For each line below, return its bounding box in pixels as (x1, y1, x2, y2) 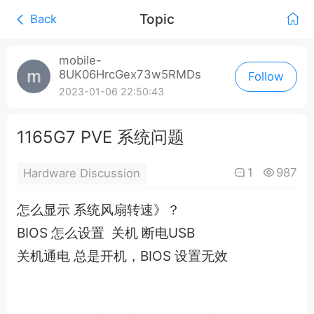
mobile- (58, 53, 102, 68)
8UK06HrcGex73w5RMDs (58, 67, 201, 82)
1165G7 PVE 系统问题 (16, 126, 184, 147)
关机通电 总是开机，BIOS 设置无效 (16, 247, 228, 265)
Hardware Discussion (23, 165, 141, 180)
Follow (248, 69, 285, 84)
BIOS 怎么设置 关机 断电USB (16, 224, 198, 242)
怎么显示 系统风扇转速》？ (16, 201, 180, 219)
